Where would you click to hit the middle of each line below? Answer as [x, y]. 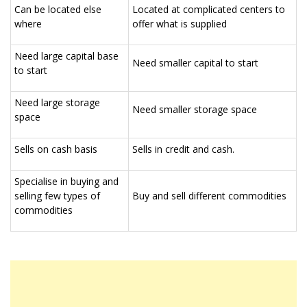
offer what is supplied [180, 23]
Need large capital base [66, 56]
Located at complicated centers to [209, 9]
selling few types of [57, 195]
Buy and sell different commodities [209, 195]
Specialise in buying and [66, 181]
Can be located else [58, 9]
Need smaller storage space [195, 109]
